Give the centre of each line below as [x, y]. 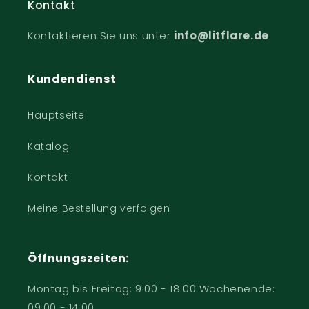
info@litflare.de [221, 36]
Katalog [49, 146]
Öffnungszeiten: [78, 258]
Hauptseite [56, 115]
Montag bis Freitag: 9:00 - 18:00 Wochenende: [151, 289]
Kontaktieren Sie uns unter [101, 36]
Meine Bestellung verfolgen [99, 208]
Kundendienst [72, 79]
